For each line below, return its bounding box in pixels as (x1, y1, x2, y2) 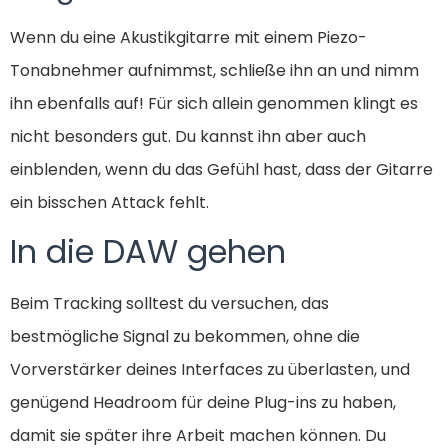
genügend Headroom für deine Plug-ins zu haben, (10, 391, 396, 414)
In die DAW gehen (10, 229, 286, 274)
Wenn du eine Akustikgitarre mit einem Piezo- (10, 25, 367, 49)
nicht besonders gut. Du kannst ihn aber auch (10, 124, 366, 148)
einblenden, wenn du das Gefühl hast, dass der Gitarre (10, 157, 433, 181)
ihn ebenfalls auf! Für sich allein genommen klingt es (10, 91, 418, 115)
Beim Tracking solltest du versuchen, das (10, 292, 329, 315)
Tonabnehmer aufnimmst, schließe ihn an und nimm (10, 58, 419, 82)
